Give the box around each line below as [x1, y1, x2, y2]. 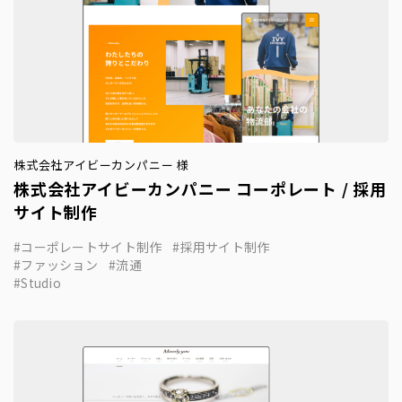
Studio [21, 274, 61, 292]
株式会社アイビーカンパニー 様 [13, 156, 189, 173]
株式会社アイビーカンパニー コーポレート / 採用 [13, 177, 387, 200]
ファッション [21, 256, 98, 274]
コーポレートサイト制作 [21, 238, 162, 256]
